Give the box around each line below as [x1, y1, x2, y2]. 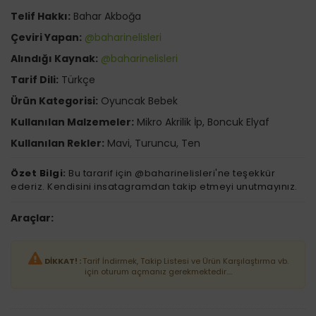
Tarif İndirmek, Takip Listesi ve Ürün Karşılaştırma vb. [82, 255, 288, 267]
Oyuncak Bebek [98, 94, 178, 108]
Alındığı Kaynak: [11, 51, 98, 66]
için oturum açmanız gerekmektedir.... [84, 266, 232, 277]
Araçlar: [11, 211, 54, 225]
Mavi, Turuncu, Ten [104, 136, 200, 150]
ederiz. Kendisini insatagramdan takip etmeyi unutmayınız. [11, 180, 298, 193]
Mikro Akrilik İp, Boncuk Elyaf [134, 115, 269, 129]
